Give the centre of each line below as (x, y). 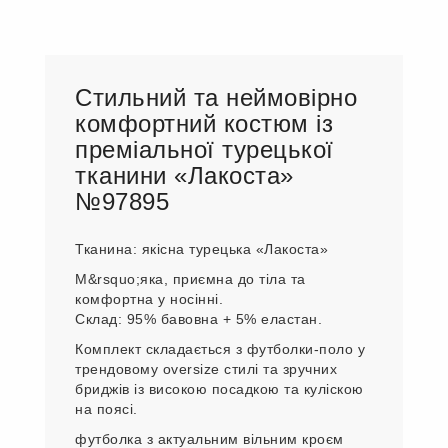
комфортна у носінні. (149, 298)
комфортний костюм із (204, 123)
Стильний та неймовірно (216, 97)
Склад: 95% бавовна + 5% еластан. (198, 318)
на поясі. (106, 408)
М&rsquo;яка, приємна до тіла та (190, 278)
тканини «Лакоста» (184, 175)
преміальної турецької (204, 149)
